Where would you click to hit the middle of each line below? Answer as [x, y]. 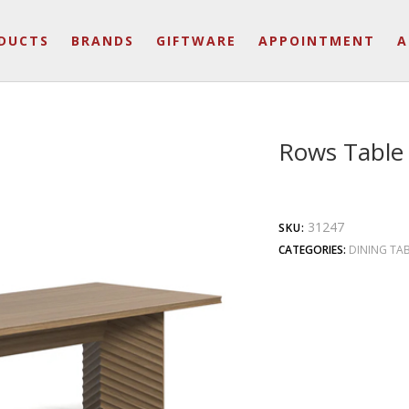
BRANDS [103, 40]
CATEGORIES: [313, 250]
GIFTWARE [196, 40]
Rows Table [341, 152]
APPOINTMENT [317, 40]
